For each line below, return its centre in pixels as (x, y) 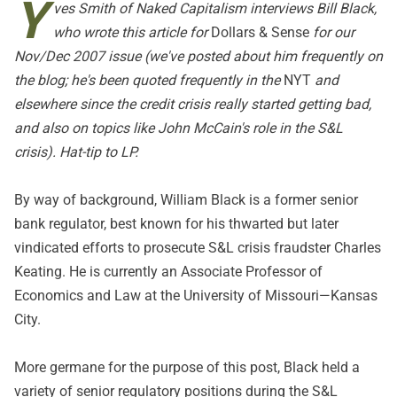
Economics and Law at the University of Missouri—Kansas (196, 296)
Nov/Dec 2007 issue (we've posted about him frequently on (198, 56)
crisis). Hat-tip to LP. (76, 152)
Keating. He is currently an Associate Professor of (168, 272)
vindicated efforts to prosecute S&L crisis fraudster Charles (198, 248)
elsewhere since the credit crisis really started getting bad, (193, 104)
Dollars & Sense (260, 32)
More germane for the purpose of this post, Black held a (187, 367)
